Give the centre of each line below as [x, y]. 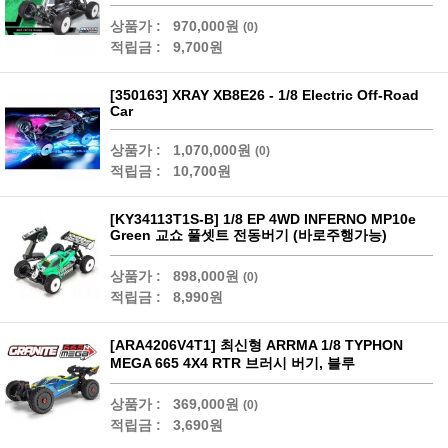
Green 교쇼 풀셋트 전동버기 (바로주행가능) [248, 235]
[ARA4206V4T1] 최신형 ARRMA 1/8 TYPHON [256, 345]
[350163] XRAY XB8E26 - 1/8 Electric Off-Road [264, 95]
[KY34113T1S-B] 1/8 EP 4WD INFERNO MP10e [263, 219]
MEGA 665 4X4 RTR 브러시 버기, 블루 [232, 363]
